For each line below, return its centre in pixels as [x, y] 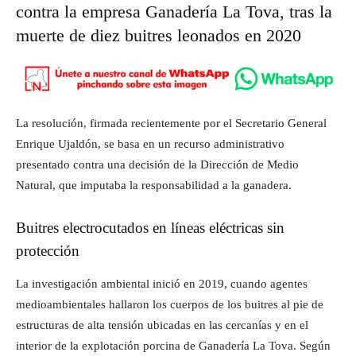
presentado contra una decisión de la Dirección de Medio [157, 164]
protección [48, 251]
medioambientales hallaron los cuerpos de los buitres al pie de [170, 304]
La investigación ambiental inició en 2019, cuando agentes [162, 284]
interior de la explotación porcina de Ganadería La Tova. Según [173, 346]
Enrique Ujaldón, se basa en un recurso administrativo [150, 144]
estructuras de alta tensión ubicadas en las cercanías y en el [162, 325]
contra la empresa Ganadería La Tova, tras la [174, 12]
